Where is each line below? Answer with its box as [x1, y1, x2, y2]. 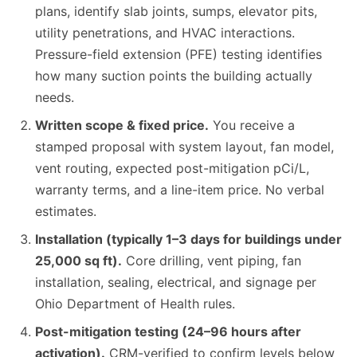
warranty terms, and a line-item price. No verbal [35, 182, 324, 198]
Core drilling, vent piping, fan [122, 253, 301, 269]
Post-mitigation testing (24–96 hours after [35, 324, 301, 340]
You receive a [209, 117, 295, 134]
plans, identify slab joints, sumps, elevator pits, [35, 3, 317, 20]
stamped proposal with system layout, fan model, [35, 139, 334, 155]
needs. [35, 89, 74, 106]
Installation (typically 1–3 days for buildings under [35, 231, 342, 248]
